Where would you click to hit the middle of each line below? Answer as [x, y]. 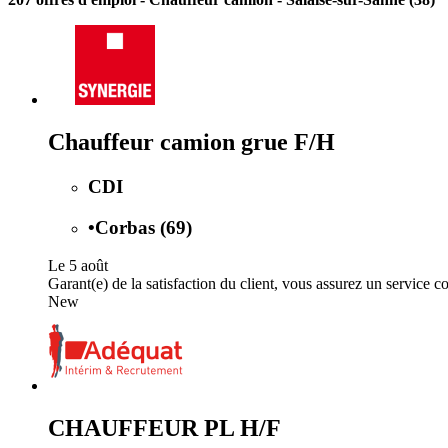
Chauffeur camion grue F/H [191, 141]
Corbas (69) [143, 227]
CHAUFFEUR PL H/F [164, 428]
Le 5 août [78, 266]
